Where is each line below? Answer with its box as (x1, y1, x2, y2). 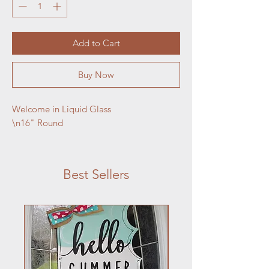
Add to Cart (72, 37, 120, 49)
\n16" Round (12, 116, 63, 128)
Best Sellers (63, 166, 129, 183)
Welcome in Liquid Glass (12, 103, 111, 115)
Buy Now (78, 68, 114, 80)
